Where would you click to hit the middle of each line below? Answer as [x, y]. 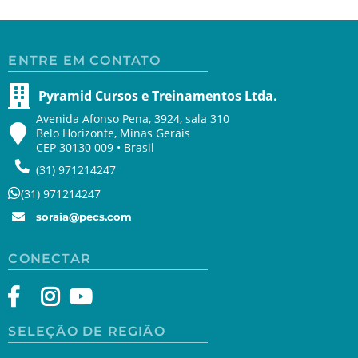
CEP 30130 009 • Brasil [95, 147]
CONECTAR [50, 258]
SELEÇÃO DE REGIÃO [87, 331]
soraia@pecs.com [84, 216]
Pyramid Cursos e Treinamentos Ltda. [158, 95]
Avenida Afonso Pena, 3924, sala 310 [133, 118]
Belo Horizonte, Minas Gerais [113, 133]
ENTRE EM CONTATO [85, 60]
